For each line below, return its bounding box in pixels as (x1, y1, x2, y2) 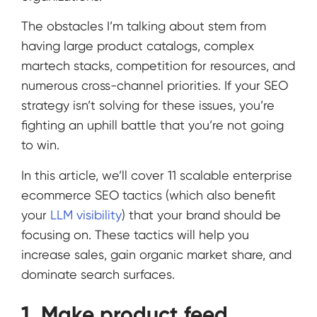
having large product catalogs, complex (21, 38, 254, 54)
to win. (21, 137, 59, 153)
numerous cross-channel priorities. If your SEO (21, 78, 288, 93)
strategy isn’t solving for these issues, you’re (21, 98, 275, 113)
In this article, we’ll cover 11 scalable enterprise (21, 167, 292, 183)
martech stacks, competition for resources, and (21, 58, 295, 74)
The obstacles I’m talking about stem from (21, 18, 266, 34)
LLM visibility (50, 207, 122, 222)
